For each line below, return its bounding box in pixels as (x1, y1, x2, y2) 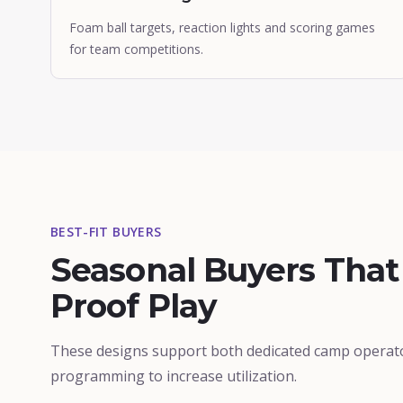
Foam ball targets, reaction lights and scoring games (69, 19, 375, 36)
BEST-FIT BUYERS (50, 223, 162, 240)
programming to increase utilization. (50, 366, 297, 386)
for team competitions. (69, 40, 203, 58)
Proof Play (50, 286, 218, 326)
